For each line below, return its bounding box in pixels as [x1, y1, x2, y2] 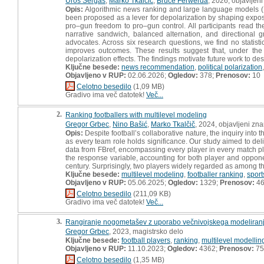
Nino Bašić [113, 120, 147, 128]
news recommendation [121, 62, 194, 71]
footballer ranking [187, 170, 243, 179]
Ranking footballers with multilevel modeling [65, 110, 207, 119]
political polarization [198, 62, 262, 71]
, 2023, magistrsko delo [109, 227, 183, 236]
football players [121, 236, 170, 245]
